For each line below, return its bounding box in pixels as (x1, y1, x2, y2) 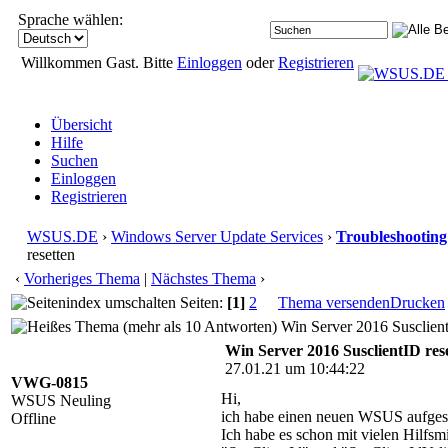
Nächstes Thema (151, 270, 256, 287)
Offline (11, 410, 56, 427)
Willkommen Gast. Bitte (21, 54, 177, 71)
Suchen (51, 152, 98, 169)
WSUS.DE (27, 228, 98, 245)
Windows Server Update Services (111, 228, 323, 245)
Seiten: (176, 294, 227, 311)
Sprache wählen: (18, 11, 123, 28)
